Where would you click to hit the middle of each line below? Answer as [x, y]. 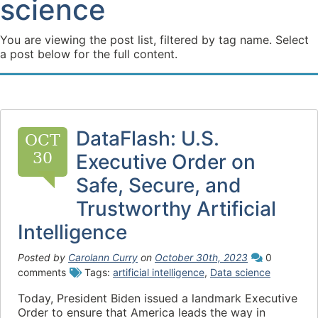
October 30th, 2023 [201, 257]
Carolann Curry [103, 257]
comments [42, 272]
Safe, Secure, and [159, 185]
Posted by [43, 257]
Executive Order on [166, 162]
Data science [240, 272]
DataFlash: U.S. [148, 138]
